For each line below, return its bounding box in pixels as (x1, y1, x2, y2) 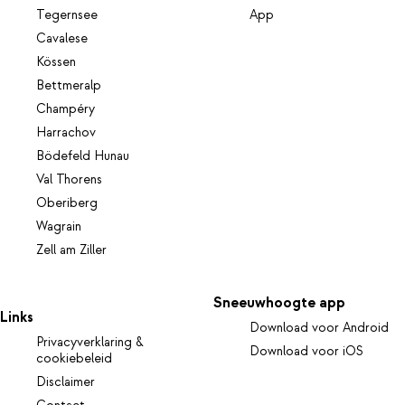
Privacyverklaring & (36, 334, 144, 351)
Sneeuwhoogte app (213, 293, 346, 312)
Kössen (36, 54, 76, 71)
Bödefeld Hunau (36, 148, 129, 165)
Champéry (36, 101, 95, 118)
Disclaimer (36, 373, 95, 391)
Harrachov (36, 125, 96, 142)
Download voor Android (250, 319, 390, 336)
